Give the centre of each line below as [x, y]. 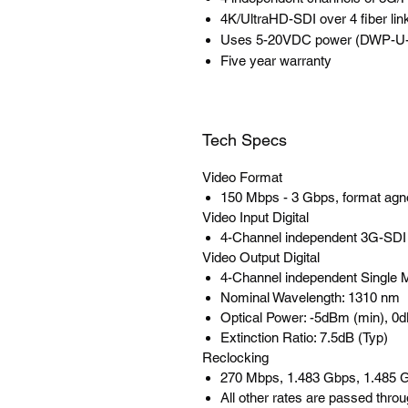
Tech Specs [245, 140]
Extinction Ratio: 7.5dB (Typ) [304, 337]
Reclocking [235, 357]
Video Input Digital [255, 217]
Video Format [242, 177]
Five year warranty [276, 61]
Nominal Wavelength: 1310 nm [310, 297]
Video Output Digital [261, 257]
